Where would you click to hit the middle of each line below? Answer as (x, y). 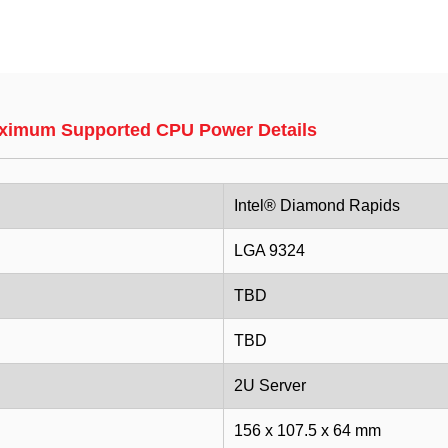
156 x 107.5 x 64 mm (307, 430)
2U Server (270, 385)
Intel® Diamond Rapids (317, 205)
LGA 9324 (269, 250)
